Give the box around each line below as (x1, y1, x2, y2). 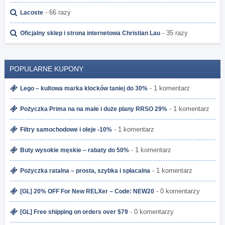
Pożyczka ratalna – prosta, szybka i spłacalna (20, 167, 150, 174)
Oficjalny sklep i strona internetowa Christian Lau (20, 30, 160, 37)
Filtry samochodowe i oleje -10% (20, 126, 112, 133)
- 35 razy (160, 29, 188, 37)
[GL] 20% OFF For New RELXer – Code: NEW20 (20, 187, 154, 195)
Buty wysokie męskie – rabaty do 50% (20, 146, 129, 154)
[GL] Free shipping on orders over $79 (20, 208, 128, 215)
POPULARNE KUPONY (10, 64, 83, 73)
